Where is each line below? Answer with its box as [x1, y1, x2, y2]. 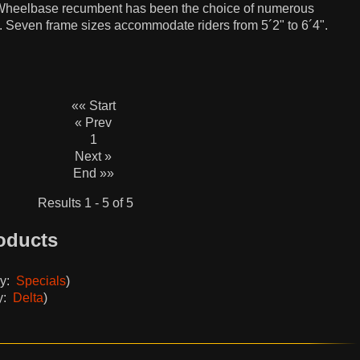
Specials [16, 274, 66, 288]
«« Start [71, 99, 116, 112]
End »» [72, 166, 114, 180]
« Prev [75, 116, 112, 129]
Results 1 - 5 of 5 [37, 196, 133, 210]
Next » [75, 149, 112, 163]
